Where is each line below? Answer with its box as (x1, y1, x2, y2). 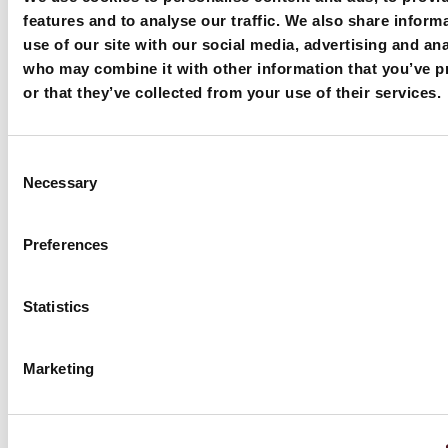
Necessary (23, 173, 97, 191)
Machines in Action (31, 110, 185, 132)
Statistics (23, 297, 89, 315)
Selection (7, 177, 73, 194)
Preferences (23, 235, 109, 253)
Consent (7, 153, 67, 170)
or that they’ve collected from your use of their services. (23, 84, 441, 101)
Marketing (23, 359, 94, 377)
